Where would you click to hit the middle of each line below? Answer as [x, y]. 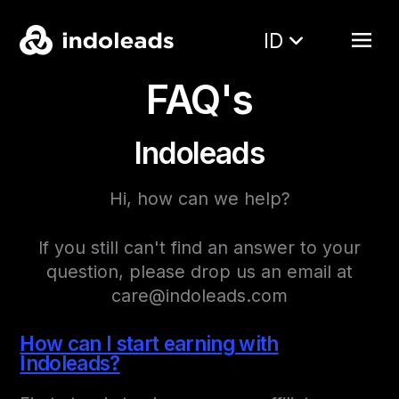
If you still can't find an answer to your [199, 248]
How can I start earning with [149, 344]
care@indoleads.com [199, 296]
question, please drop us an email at [199, 272]
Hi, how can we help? [199, 199]
